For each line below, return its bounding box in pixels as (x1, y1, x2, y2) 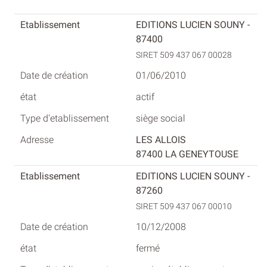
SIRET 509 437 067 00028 (136, 49, 234, 60)
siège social (136, 112, 185, 124)
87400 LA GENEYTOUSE (136, 148, 238, 160)
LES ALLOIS (136, 133, 186, 145)
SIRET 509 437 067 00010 (136, 201, 234, 212)
